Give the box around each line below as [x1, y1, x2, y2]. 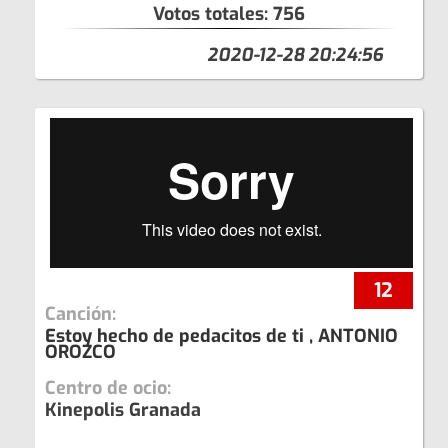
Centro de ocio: [45, 375, 171, 400]
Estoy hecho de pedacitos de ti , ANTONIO [45, 323, 398, 348]
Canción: [45, 301, 116, 326]
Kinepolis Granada [45, 397, 201, 422]
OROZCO [45, 339, 116, 364]
